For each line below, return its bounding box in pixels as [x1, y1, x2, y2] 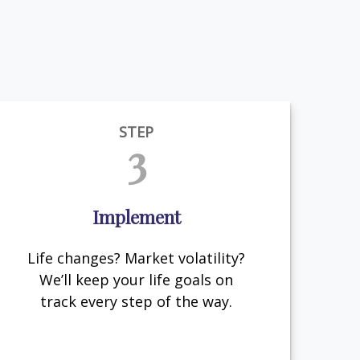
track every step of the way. [40, 291, 233, 311]
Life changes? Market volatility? [27, 247, 246, 268]
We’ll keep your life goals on [39, 269, 234, 289]
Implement [92, 205, 181, 230]
